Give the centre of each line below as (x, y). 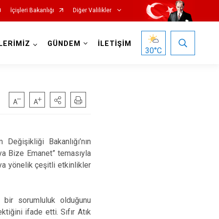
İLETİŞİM (114, 44)
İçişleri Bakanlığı (32, 10)
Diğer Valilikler (93, 10)
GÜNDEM (64, 44)
